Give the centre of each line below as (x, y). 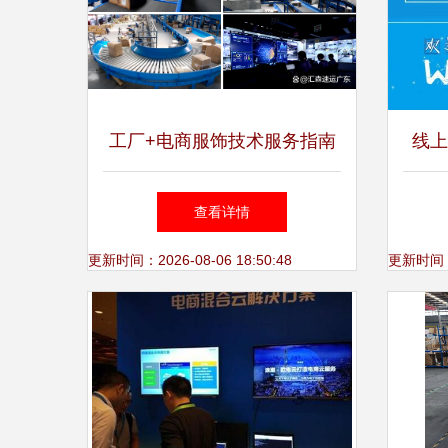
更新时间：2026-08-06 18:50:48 (190, 260)
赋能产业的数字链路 (222, 201)
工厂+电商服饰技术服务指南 (222, 141)
